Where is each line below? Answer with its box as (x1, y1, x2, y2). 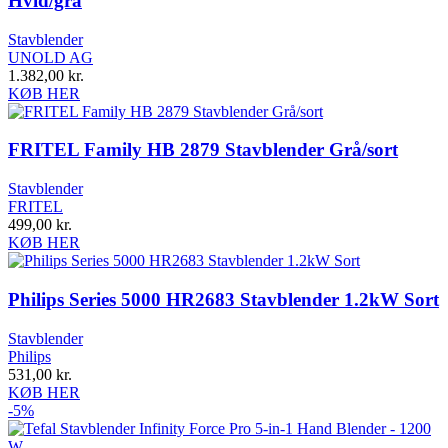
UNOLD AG (8, 48, 93, 66)
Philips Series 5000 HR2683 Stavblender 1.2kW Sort (8, 288, 439, 310)
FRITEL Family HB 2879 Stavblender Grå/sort (8, 139, 398, 161)
